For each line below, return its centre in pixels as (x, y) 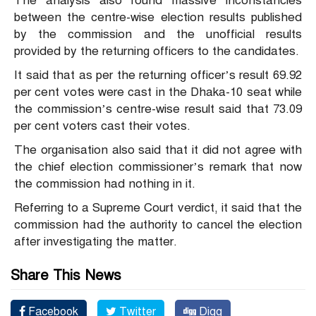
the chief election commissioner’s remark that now (158, 167)
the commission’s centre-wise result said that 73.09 (158, 109)
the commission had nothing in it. (105, 184)
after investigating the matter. (96, 242)
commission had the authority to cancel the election (158, 225)
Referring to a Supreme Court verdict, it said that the (158, 208)
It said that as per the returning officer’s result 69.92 (158, 75)
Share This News (66, 276)
